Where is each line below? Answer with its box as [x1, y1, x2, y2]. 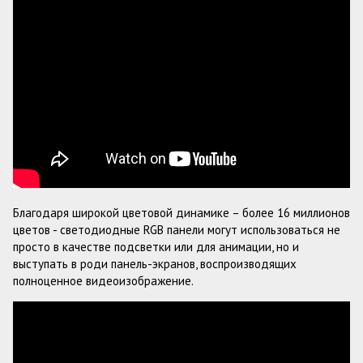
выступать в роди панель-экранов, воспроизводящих [13, 256, 297, 271]
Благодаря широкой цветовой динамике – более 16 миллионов [13, 205, 350, 220]
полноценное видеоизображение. [13, 273, 194, 288]
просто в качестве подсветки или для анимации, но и [13, 239, 299, 254]
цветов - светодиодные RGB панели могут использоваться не [13, 222, 340, 237]
